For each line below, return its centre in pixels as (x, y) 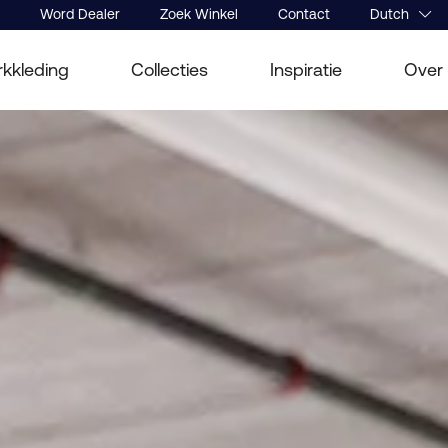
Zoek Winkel (198, 14)
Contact (303, 14)
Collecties (169, 69)
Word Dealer (79, 14)
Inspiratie (306, 69)
